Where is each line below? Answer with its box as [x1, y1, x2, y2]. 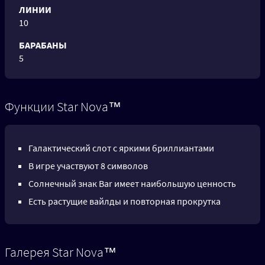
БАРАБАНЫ [19, 39, 67, 51]
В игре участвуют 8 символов [28, 160, 148, 172]
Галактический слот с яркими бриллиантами [28, 142, 214, 154]
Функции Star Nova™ [5, 98, 121, 115]
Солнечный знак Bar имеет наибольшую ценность [28, 177, 236, 190]
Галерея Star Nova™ [5, 244, 117, 261]
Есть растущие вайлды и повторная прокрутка [28, 195, 221, 208]
